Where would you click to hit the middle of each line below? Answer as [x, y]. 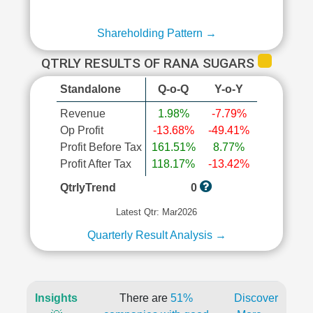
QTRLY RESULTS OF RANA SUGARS [150, 63]
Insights [56, 298]
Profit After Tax [95, 164]
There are [145, 298]
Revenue [82, 114]
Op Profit [81, 130]
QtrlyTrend [88, 188]
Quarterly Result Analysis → [156, 235]
